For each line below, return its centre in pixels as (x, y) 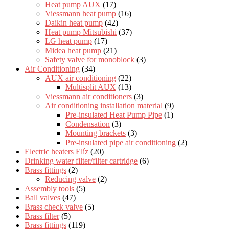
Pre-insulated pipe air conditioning (121, 142)
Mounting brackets (96, 133)
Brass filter (42, 216)
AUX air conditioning (81, 78)
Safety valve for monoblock (90, 59)
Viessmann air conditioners (88, 96)
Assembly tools (49, 188)
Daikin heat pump (74, 22)
